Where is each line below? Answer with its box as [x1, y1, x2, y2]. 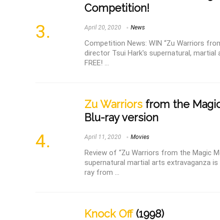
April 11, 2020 [84, 134, 121, 141]
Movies [131, 134, 149, 141]
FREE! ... [84, 58, 109, 68]
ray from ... [84, 167, 119, 177]
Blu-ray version [84, 111, 159, 124]
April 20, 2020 [84, 24, 121, 31]
